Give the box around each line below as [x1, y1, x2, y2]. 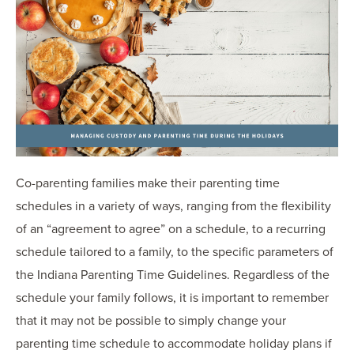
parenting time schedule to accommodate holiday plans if [16, 336, 332, 352]
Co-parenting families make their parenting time [16, 175, 280, 192]
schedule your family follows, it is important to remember [16, 290, 329, 307]
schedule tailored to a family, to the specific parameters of [16, 244, 333, 261]
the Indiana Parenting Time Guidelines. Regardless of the [16, 267, 330, 284]
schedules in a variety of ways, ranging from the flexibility [16, 198, 331, 215]
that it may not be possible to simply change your [16, 313, 286, 330]
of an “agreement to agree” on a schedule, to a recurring [16, 221, 326, 238]
